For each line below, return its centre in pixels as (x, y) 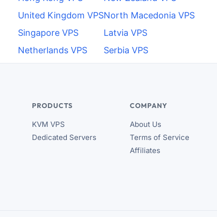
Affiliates (145, 150)
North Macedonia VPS (149, 15)
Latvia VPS (125, 33)
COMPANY (148, 106)
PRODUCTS (52, 106)
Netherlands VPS (53, 50)
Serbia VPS (126, 50)
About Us (145, 124)
